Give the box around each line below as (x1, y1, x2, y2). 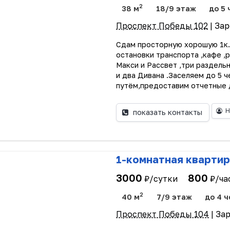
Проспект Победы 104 (116, 208, 209, 219)
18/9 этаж (156, 4, 196, 13)
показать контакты (132, 108, 202, 117)
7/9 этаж (156, 192, 192, 201)
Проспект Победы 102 (116, 20, 208, 31)
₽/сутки (144, 174, 178, 184)
